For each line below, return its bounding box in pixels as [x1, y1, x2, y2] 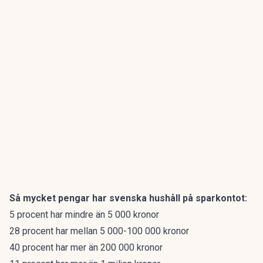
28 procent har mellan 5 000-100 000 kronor [9, 225, 189, 237]
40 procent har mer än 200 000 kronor [9, 242, 163, 253]
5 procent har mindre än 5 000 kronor [9, 209, 159, 220]
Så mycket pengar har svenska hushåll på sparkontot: [9, 193, 249, 204]
